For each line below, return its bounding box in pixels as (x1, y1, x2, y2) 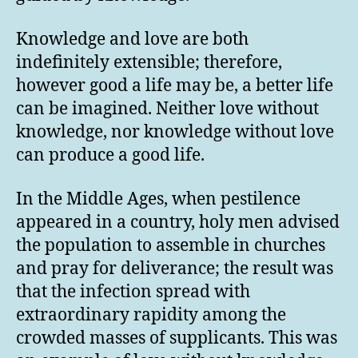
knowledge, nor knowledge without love (16, 121, 334, 143)
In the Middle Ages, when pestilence (16, 189, 300, 211)
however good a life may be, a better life (16, 74, 333, 97)
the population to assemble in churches (16, 235, 325, 257)
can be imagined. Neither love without (16, 97, 319, 120)
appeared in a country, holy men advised (16, 212, 340, 234)
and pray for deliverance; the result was (16, 258, 333, 280)
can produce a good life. (16, 144, 205, 166)
